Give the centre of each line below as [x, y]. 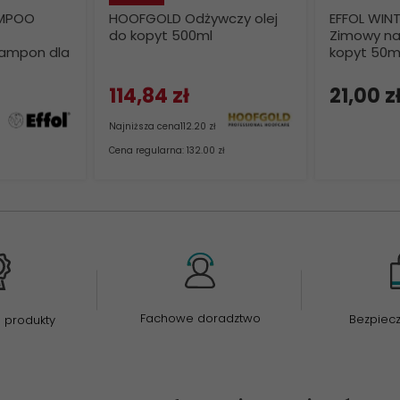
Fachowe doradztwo [200, 319]
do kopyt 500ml [161, 35]
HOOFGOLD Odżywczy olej [193, 18]
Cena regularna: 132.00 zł [167, 150]
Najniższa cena [145, 126]
